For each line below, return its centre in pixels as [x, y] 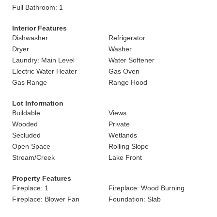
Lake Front [125, 157]
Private [119, 124]
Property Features [42, 178]
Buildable [26, 113]
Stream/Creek [33, 157]
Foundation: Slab [135, 199]
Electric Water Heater [45, 71]
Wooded [25, 124]
